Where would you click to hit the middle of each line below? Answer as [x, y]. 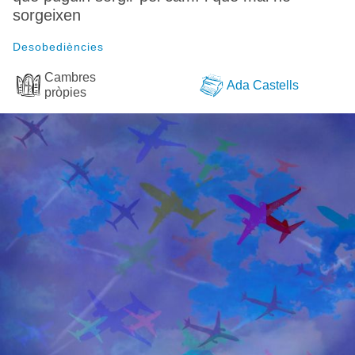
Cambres [70, 77]
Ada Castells [263, 85]
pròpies [65, 92]
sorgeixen [47, 15]
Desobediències [58, 47]
